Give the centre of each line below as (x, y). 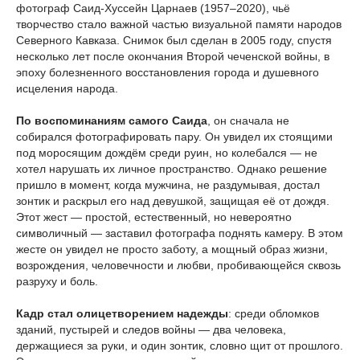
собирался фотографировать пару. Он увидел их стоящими (174, 136)
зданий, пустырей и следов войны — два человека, (151, 329)
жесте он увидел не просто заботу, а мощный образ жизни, (172, 249)
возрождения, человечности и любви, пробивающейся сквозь (178, 265)
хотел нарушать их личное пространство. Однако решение (172, 168)
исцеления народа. (67, 88)
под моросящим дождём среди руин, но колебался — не (167, 152)
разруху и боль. (57, 281)
